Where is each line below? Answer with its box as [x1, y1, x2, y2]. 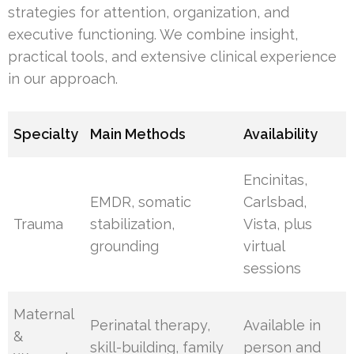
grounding [90, 238, 160, 255]
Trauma [13, 216, 64, 233]
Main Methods [90, 126, 186, 143]
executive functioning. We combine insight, [8, 26, 298, 43]
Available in [243, 317, 322, 334]
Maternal [13, 306, 74, 323]
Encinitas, [243, 171, 308, 189]
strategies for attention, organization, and [8, 4, 289, 21]
